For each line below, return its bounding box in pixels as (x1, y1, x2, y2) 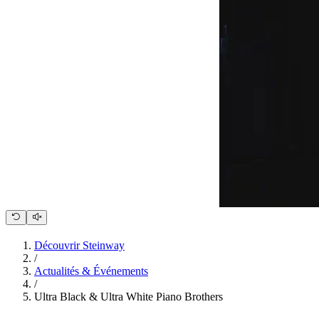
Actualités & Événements (34, 264, 148, 277)
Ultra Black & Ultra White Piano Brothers (34, 290, 223, 303)
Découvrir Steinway (34, 239, 125, 251)
